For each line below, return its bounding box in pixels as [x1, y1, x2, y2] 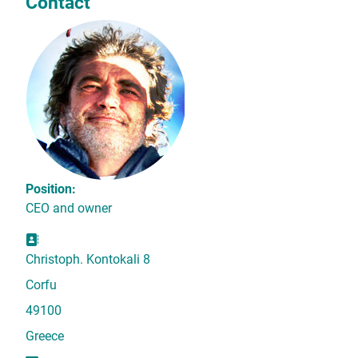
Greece [26, 328, 64, 344]
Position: [26, 181, 76, 197]
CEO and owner [26, 201, 112, 217]
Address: [38, 232, 89, 248]
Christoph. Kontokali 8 [26, 252, 150, 268]
